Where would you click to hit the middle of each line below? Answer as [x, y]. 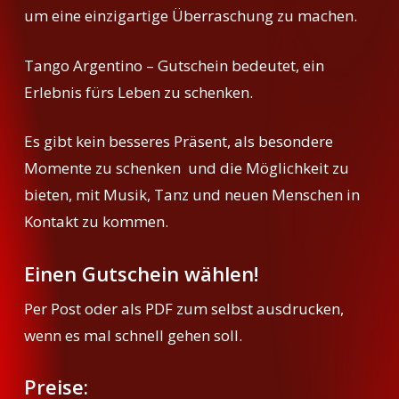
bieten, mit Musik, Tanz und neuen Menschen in [192, 195]
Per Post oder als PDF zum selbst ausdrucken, [184, 308]
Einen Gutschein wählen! [142, 273]
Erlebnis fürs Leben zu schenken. [139, 92]
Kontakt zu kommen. [97, 222]
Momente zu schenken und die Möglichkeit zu [187, 168]
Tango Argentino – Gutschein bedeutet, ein [175, 65]
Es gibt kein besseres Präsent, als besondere [179, 142]
